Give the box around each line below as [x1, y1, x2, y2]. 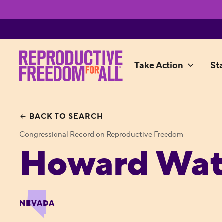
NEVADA [19, 199, 55, 209]
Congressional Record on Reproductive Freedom [19, 130, 184, 140]
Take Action [134, 60, 183, 72]
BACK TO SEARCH [29, 111, 104, 121]
